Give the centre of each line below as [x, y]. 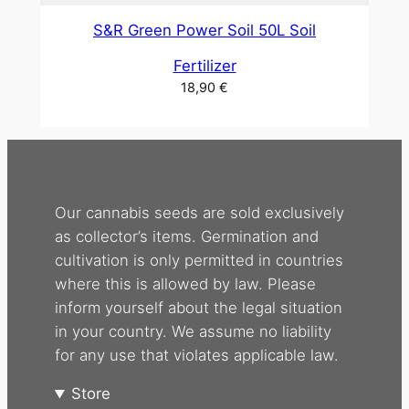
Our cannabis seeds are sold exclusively [199, 212]
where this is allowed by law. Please [185, 283]
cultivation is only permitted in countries [199, 260]
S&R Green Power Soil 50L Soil [204, 30]
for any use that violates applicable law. [196, 355]
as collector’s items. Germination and [186, 236]
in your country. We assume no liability [193, 331]
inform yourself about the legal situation [198, 307]
